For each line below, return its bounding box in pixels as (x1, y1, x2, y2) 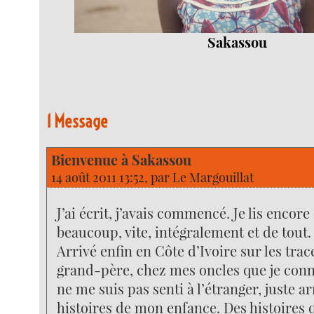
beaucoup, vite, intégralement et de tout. (57, 221, 312, 241)
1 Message (46, 109, 109, 132)
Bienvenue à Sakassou (51, 150, 192, 170)
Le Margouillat (172, 169, 254, 186)
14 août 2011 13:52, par (51, 169, 173, 186)
